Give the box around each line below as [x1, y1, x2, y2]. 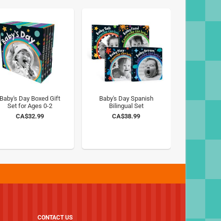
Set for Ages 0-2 [7, 102, 52, 110]
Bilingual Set [109, 102, 144, 110]
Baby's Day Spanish [99, 95, 153, 102]
